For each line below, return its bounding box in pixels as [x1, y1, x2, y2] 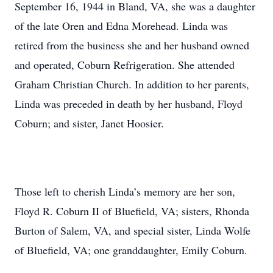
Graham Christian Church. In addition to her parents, [15, 77, 249, 91]
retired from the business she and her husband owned [15, 38, 249, 52]
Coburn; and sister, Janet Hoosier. [15, 116, 164, 130]
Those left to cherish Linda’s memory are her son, [15, 184, 235, 199]
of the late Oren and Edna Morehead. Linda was [15, 18, 228, 33]
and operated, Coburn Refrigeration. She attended [15, 57, 235, 72]
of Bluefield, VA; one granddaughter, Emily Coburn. [15, 243, 247, 257]
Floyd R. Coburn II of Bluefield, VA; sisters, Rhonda [15, 204, 249, 218]
